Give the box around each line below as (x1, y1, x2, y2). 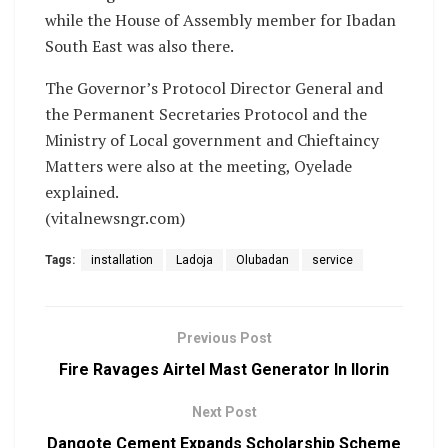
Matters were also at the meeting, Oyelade (45, 155, 352, 178)
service (312, 253, 353, 268)
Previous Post (176, 330, 272, 347)
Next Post (191, 404, 257, 421)
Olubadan (236, 253, 289, 268)
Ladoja (176, 253, 213, 268)
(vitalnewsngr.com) (45, 207, 185, 230)
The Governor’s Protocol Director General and (45, 77, 383, 100)
